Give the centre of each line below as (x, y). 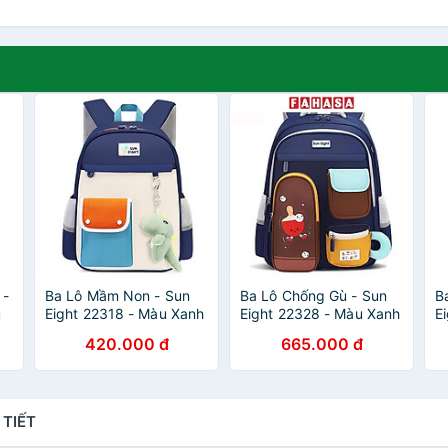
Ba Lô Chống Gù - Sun (313, 295)
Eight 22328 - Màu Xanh (320, 313)
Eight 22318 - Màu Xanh (125, 313)
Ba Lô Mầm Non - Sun (117, 295)
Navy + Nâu (280, 331)
